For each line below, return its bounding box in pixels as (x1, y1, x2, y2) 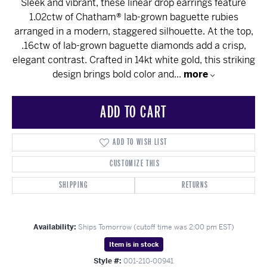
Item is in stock (108, 240, 159, 249)
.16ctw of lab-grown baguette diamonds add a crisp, (21, 39, 246, 52)
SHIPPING (58, 179, 88, 191)
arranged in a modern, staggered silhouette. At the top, (14, 24, 253, 38)
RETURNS (182, 179, 209, 191)
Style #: (94, 256, 122, 266)
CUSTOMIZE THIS (110, 158, 160, 170)
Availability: (33, 222, 76, 232)
